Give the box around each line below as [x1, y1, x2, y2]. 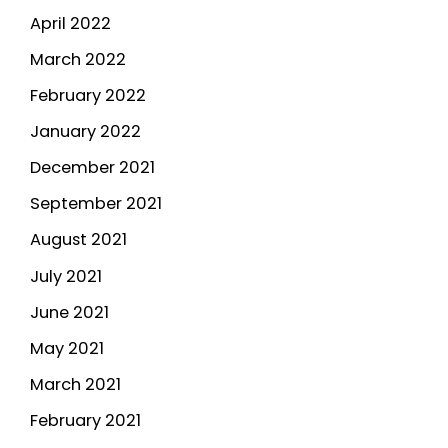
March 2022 [30, 48, 126, 72]
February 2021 [30, 408, 141, 432]
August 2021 [30, 228, 127, 252]
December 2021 [30, 156, 155, 180]
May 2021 [30, 336, 104, 360]
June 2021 [30, 300, 109, 324]
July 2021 [30, 264, 102, 288]
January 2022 [30, 120, 141, 144]
